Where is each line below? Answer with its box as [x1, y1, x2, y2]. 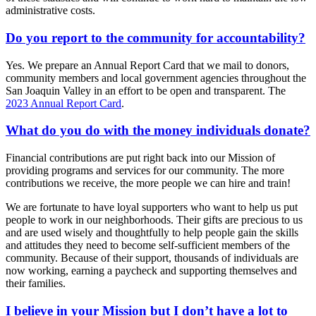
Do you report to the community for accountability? [6, 30, 305, 45]
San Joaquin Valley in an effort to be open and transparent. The [6, 84, 286, 97]
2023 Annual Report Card [6, 97, 121, 109]
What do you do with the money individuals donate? [6, 123, 310, 138]
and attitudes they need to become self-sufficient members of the [6, 239, 290, 251]
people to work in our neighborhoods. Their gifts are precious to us [6, 214, 303, 226]
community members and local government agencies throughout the [6, 71, 306, 84]
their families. [6, 277, 66, 289]
